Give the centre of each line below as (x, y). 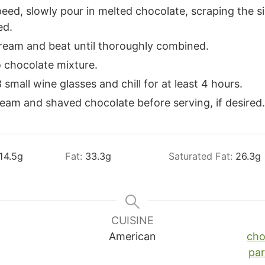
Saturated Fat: (202, 156)
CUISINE (132, 221)
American (132, 237)
